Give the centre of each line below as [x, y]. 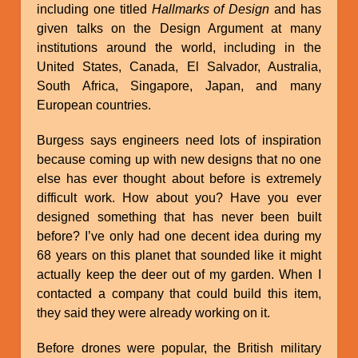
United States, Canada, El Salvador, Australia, [179, 66]
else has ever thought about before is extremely [179, 178]
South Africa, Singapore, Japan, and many [179, 86]
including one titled [94, 9]
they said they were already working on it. [154, 312]
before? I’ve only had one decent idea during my [179, 236]
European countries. [94, 105]
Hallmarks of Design [211, 9]
